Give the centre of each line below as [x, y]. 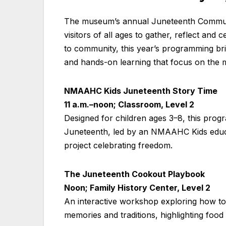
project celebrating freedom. [118, 145]
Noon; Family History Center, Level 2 [137, 187]
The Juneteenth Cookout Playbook [134, 174]
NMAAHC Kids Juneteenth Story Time [141, 91]
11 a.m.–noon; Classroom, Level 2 [129, 104]
